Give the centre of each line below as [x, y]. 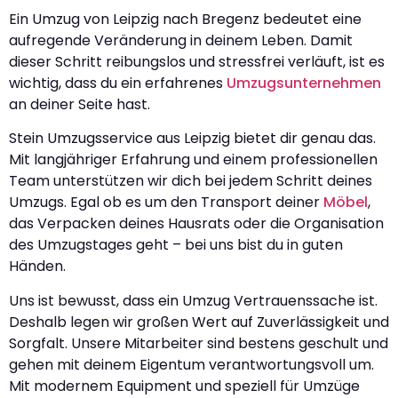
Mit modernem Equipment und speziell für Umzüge [184, 386]
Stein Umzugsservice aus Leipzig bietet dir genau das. [192, 139]
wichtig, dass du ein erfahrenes [118, 83]
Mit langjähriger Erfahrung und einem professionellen [193, 160]
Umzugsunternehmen [304, 83]
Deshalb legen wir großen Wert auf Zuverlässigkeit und [199, 322]
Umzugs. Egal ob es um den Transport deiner [166, 203]
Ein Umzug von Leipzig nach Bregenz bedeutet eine [185, 19]
